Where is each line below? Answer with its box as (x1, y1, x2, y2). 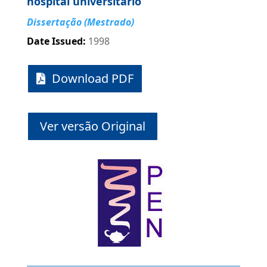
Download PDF (51, 70, 133, 87)
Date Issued (26, 35, 83, 48)
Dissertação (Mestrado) (26, 15, 134, 29)
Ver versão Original (39, 118, 145, 135)
